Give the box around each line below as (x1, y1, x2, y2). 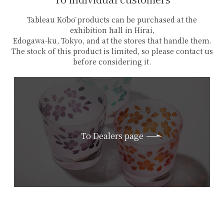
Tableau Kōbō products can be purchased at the (27, 14, 197, 24)
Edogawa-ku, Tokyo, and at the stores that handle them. (12, 35, 211, 45)
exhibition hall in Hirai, (69, 25, 154, 35)
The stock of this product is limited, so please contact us (11, 46, 213, 56)
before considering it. (73, 56, 151, 66)
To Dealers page (80, 130, 143, 141)
